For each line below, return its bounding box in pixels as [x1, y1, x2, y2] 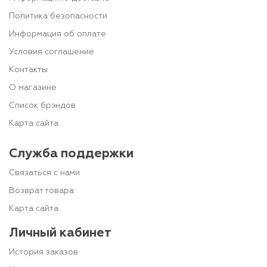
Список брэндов [9, 101, 76, 110]
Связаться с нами [9, 169, 80, 177]
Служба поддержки [9, 148, 133, 160]
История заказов [9, 248, 78, 256]
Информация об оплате [9, 30, 106, 38]
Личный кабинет [9, 227, 111, 240]
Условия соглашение [9, 48, 94, 56]
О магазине [9, 83, 57, 92]
